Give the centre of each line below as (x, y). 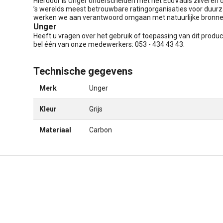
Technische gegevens (83, 71)
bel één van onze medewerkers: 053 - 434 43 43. (109, 44)
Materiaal (55, 130)
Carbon (101, 130)
